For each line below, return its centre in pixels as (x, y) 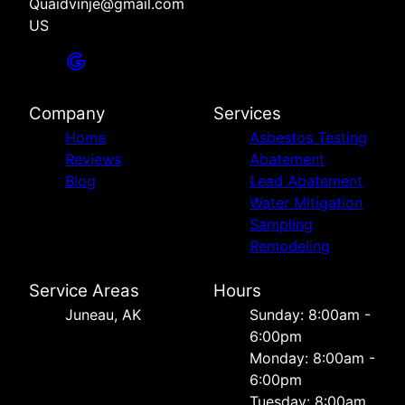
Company (67, 113)
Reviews (93, 159)
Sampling (281, 224)
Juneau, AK (103, 315)
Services (247, 113)
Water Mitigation (306, 202)
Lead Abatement (306, 181)
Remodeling (290, 246)
